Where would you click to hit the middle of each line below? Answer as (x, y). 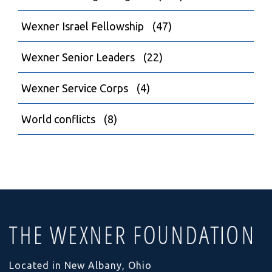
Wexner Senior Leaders (78, 57)
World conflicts (58, 119)
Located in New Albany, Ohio (80, 265)
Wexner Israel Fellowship (83, 26)
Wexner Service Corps (75, 88)
